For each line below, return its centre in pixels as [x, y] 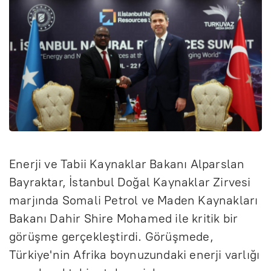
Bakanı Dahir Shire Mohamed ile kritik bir [124, 218]
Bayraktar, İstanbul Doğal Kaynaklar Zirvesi [130, 182]
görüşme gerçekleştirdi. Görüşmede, [111, 236]
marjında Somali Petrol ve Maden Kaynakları [134, 200]
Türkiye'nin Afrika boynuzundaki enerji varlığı [135, 254]
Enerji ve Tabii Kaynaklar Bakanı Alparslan [127, 164]
